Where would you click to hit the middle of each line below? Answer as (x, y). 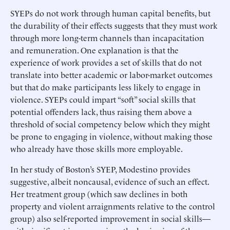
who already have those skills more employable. (97, 148)
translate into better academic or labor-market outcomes (111, 74)
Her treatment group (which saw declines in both (99, 193)
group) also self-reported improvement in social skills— (110, 218)
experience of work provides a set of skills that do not (106, 62)
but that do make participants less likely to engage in (106, 87)
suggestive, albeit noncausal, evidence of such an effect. (110, 181)
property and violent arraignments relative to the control (113, 206)
